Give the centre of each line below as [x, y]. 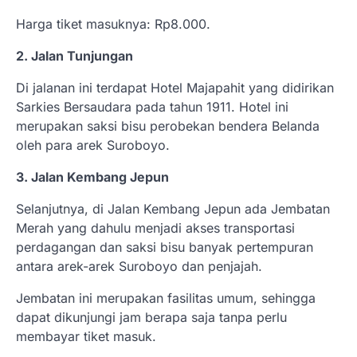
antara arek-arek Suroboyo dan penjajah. [139, 267]
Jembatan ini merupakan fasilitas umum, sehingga [166, 298]
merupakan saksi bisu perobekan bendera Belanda [168, 126]
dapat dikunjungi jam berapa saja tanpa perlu [151, 318]
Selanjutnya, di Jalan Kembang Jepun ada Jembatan [173, 209]
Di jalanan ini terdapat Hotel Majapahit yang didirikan [175, 88]
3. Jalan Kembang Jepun [92, 177]
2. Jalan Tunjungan [75, 56]
